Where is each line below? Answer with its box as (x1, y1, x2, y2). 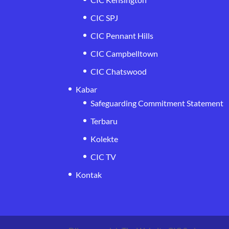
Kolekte (90, 133, 119, 144)
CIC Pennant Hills (90, 30, 154, 40)
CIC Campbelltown (90, 48, 158, 58)
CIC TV (90, 151, 117, 162)
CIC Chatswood (90, 66, 147, 76)
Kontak (76, 169, 102, 179)
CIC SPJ (90, 12, 119, 22)
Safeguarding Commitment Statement (90, 98, 224, 108)
